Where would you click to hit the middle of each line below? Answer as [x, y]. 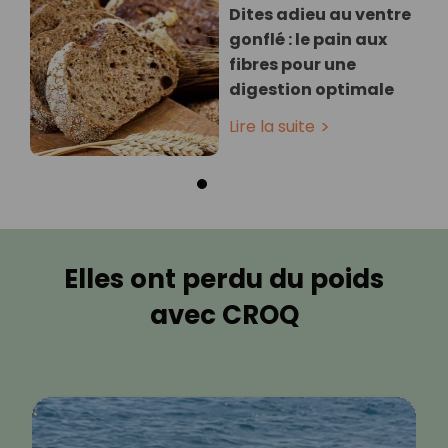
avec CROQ [224, 315]
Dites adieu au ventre [320, 15]
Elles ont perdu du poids [224, 279]
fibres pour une [292, 65]
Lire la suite [272, 127]
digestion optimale [311, 90]
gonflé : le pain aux [308, 40]
